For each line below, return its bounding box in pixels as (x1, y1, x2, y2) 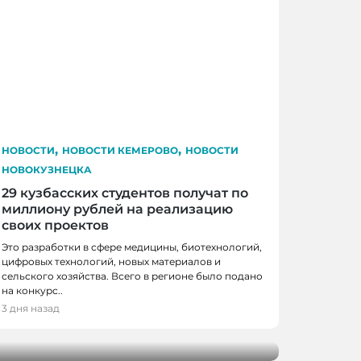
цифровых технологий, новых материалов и (2, 255, 221, 268)
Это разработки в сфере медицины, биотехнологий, (2, 240, 262, 253)
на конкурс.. (2, 284, 63, 297)
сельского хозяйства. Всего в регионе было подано (2, 269, 263, 282)
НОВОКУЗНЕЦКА (2, 163, 92, 176)
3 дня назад (2, 301, 60, 314)
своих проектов (2, 217, 109, 233)
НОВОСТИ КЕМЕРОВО (62, 143, 178, 156)
